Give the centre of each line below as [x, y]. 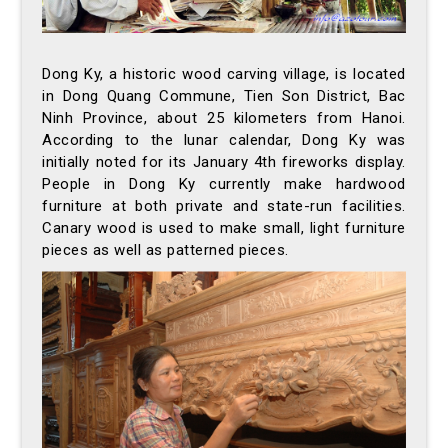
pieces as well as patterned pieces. [165, 249]
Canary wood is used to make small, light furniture [224, 227]
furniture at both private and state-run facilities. [224, 205]
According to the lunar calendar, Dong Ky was [224, 139]
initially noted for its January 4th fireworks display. [224, 161]
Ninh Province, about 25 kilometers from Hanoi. [224, 117]
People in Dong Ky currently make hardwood [224, 183]
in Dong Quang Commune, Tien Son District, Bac [224, 95]
